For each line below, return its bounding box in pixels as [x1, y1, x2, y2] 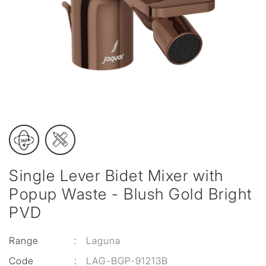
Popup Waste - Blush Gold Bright [9, 185, 252, 203]
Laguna [86, 235, 121, 246]
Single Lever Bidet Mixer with [9, 166, 224, 185]
